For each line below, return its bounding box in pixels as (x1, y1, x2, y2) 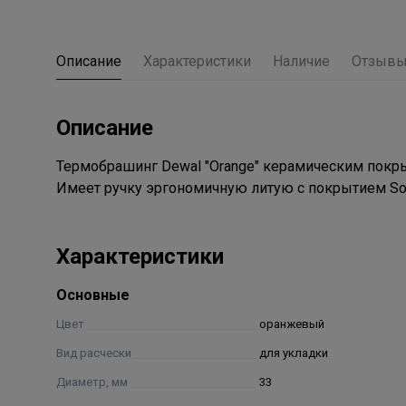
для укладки (258, 346, 328, 361)
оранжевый (258, 317, 324, 332)
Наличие (273, 53, 330, 71)
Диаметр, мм (56, 375, 128, 390)
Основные (56, 286, 130, 304)
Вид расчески (56, 346, 131, 361)
